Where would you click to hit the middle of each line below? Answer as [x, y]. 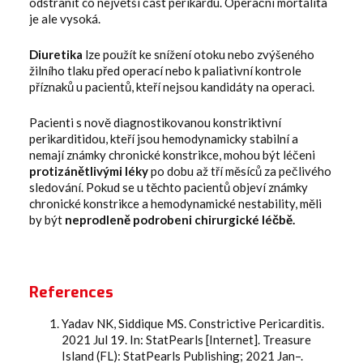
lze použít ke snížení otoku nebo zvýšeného [199, 55]
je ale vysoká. [65, 19]
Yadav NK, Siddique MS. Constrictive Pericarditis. [193, 324]
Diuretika [56, 55]
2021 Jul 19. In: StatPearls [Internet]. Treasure [186, 340]
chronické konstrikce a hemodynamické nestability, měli [175, 204]
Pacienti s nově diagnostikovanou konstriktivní [155, 123]
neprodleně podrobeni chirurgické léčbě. [180, 220]
